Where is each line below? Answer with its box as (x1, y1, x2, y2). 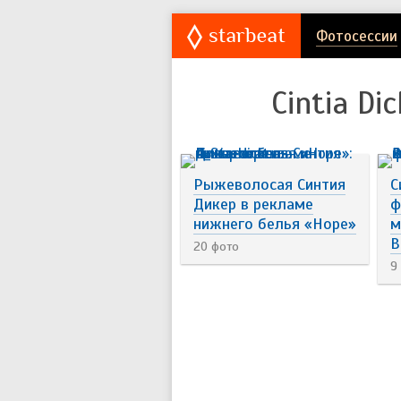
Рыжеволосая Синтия (193, 175, 346, 194)
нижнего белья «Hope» (193, 214, 356, 234)
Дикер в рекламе (193, 194, 313, 214)
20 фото (193, 239, 239, 254)
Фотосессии (316, 27, 397, 46)
